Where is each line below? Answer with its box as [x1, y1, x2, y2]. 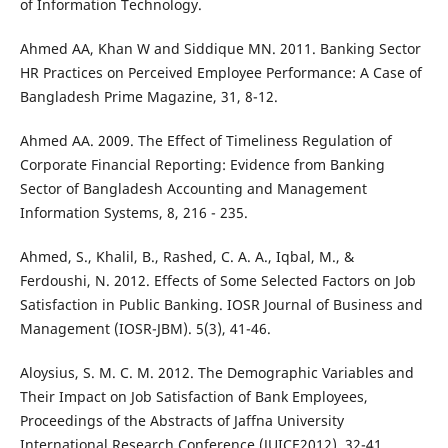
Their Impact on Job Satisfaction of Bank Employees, [19, 387, 368, 407]
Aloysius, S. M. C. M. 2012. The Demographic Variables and [19, 363, 414, 383]
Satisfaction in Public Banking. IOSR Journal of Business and [19, 295, 423, 315]
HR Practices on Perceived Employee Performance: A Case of [19, 63, 422, 83]
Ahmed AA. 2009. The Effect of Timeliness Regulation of [19, 131, 392, 151]
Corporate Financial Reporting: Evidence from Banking [19, 155, 385, 175]
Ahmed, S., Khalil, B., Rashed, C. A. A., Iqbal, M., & [19, 247, 354, 267]
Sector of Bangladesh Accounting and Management [19, 179, 367, 199]
